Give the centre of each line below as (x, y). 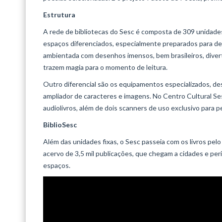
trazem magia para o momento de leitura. (105, 67)
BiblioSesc (60, 125)
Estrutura (59, 15)
